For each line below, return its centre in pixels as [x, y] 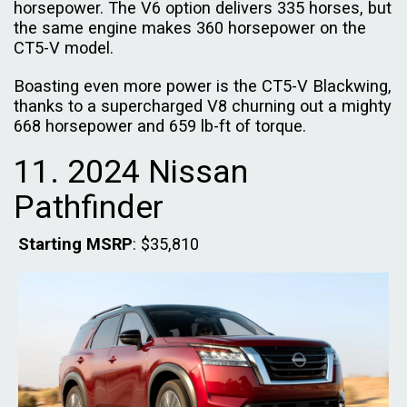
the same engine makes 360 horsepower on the [190, 28]
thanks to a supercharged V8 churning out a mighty [203, 106]
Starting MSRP [75, 244]
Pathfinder [89, 208]
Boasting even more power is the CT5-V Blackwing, [203, 86]
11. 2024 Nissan [131, 172]
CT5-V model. [66, 48]
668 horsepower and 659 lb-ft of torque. [162, 126]
